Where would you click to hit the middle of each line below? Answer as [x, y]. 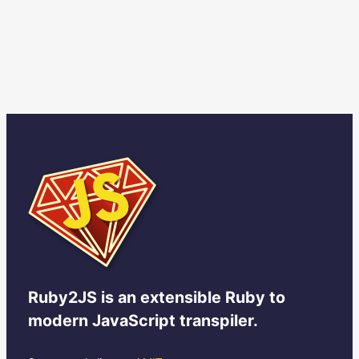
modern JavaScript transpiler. [143, 320]
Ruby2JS [63, 297]
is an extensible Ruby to [191, 297]
